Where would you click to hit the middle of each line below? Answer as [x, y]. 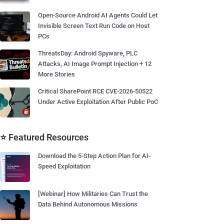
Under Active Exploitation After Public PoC [98, 102]
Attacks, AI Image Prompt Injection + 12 [95, 64]
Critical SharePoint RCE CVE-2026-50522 [95, 91]
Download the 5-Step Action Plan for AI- [94, 156]
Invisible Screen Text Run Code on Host [94, 26]
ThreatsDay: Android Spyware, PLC [88, 53]
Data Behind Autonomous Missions [88, 204]
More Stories [56, 74]
